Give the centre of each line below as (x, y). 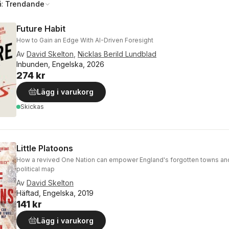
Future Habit (41, 29)
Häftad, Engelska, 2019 (55, 193)
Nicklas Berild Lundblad (117, 54)
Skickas (32, 107)
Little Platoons (45, 148)
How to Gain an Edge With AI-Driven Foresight (85, 40)
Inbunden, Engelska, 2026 (60, 64)
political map (36, 169)
